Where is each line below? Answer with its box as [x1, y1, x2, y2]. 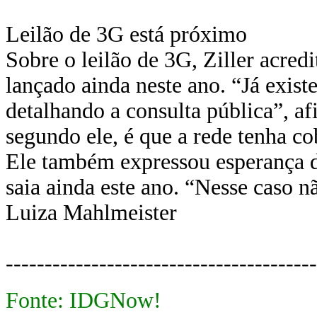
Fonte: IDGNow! [6, 288, 161, 313]
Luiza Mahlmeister [6, 200, 177, 225]
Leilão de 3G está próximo [6, 22, 247, 47]
